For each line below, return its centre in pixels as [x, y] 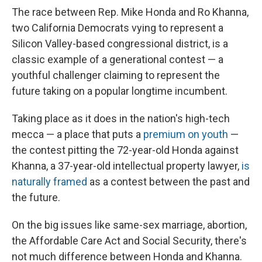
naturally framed [49, 181]
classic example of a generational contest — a [118, 59]
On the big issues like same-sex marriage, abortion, [129, 225]
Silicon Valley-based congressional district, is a [120, 43]
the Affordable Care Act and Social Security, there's [129, 240]
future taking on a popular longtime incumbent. [120, 91]
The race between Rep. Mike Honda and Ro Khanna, [130, 12]
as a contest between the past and [168, 181]
